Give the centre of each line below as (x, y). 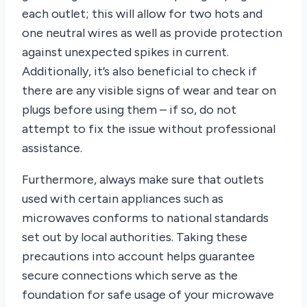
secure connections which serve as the (130, 276)
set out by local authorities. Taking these (135, 237)
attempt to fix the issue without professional (149, 129)
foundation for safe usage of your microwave (148, 295)
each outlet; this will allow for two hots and (142, 14)
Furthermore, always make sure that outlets (143, 180)
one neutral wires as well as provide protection (152, 33)
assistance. (52, 148)
